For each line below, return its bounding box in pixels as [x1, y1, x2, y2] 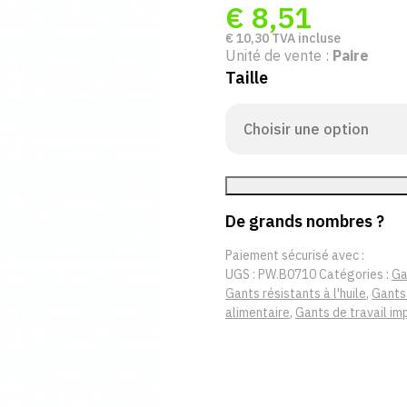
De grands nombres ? [225, 210, 384, 232]
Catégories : [319, 266, 392, 283]
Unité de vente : [225, 46, 333, 65]
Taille [225, 67, 268, 88]
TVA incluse [269, 30, 341, 46]
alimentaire [225, 304, 290, 321]
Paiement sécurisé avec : [225, 247, 364, 263]
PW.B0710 [258, 266, 316, 283]
